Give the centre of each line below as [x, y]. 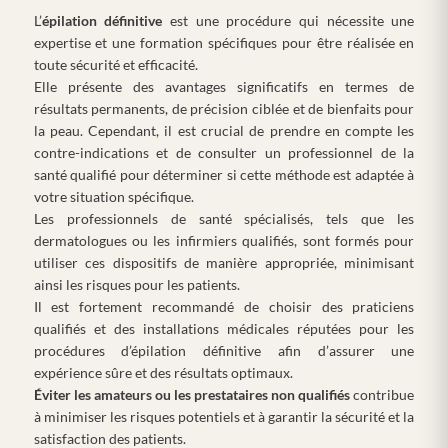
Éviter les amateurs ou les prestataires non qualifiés [192, 395]
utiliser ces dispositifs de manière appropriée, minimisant [224, 263]
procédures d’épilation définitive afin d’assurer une [224, 351]
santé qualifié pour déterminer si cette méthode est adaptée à [224, 175]
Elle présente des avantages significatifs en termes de [224, 87]
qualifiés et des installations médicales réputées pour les [224, 329]
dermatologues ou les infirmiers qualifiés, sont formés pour [224, 241]
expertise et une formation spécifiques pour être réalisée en [224, 43]
